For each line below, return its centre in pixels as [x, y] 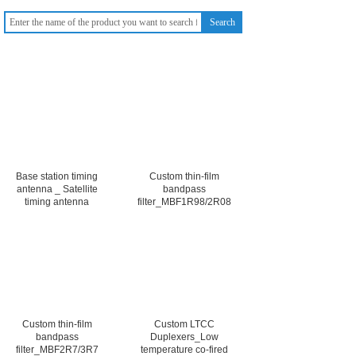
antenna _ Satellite [57, 189]
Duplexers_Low [184, 337]
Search [222, 22]
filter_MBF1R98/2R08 [184, 202]
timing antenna [57, 202]
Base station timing [57, 176]
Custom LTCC [184, 324]
